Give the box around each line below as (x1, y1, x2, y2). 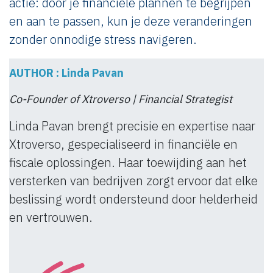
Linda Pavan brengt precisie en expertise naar (9, 117, 255, 134)
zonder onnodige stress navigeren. (9, 30, 197, 48)
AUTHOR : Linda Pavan (9, 65, 124, 80)
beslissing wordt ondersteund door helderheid (9, 190, 258, 207)
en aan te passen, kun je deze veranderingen (9, 12, 252, 29)
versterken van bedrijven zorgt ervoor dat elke (9, 172, 258, 189)
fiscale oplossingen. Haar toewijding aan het (9, 154, 247, 171)
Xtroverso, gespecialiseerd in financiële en (9, 135, 238, 152)
